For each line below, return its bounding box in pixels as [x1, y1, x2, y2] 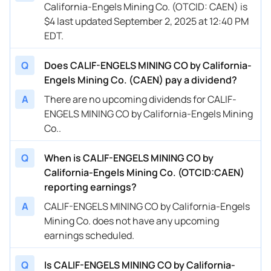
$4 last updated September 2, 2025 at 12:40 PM [44, 14, 249, 28]
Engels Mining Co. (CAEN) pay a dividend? [44, 73, 237, 87]
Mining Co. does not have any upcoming [44, 214, 219, 227]
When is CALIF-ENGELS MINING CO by [44, 151, 214, 165]
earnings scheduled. [44, 228, 134, 242]
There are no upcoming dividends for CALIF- [44, 92, 237, 106]
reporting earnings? [44, 180, 137, 194]
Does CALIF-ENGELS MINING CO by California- [44, 58, 252, 72]
